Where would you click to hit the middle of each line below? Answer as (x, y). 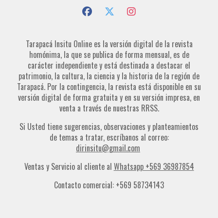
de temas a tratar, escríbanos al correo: (109, 137)
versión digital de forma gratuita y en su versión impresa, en (109, 98)
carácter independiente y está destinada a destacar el (109, 65)
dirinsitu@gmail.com (108, 148)
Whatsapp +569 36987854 (154, 167)
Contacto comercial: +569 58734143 (109, 185)
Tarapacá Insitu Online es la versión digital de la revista (109, 44)
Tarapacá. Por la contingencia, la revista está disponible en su (109, 87)
